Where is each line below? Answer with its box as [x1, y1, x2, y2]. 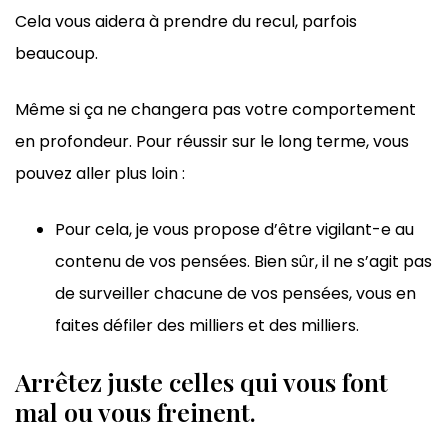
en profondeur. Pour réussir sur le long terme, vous [15, 130, 409, 154]
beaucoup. [15, 42, 98, 66]
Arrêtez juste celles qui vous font [15, 365, 388, 399]
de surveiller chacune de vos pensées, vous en [55, 282, 416, 306]
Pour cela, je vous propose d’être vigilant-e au [55, 218, 414, 242]
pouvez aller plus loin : [15, 162, 185, 186]
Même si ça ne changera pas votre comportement [15, 98, 416, 122]
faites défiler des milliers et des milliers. [55, 314, 359, 338]
